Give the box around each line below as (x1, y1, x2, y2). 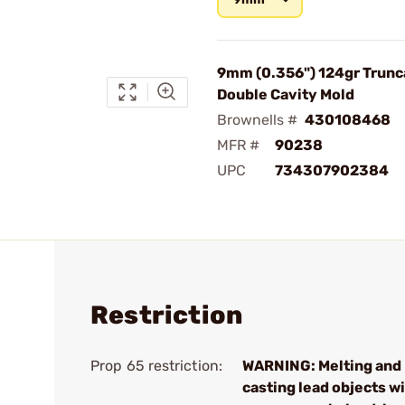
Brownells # (217, 111, 297, 128)
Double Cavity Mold (217, 86, 354, 103)
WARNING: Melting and (242, 357, 401, 374)
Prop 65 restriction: (90, 357, 222, 374)
